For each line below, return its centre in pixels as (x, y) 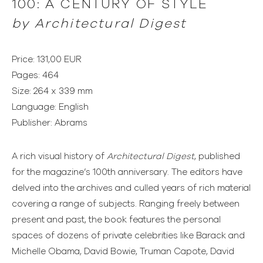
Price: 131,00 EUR (47, 59)
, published (217, 156)
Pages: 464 (35, 75)
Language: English (50, 107)
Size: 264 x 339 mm (52, 91)
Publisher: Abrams (50, 123)
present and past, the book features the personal (116, 220)
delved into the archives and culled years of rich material (131, 188)
